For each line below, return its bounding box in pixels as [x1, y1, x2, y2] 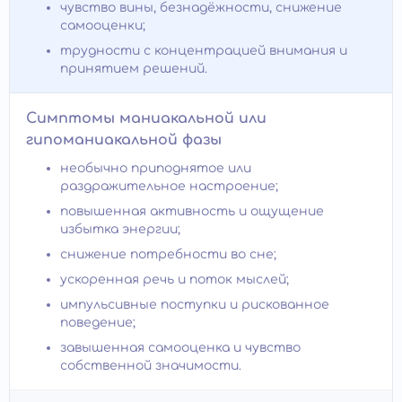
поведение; [60, 316, 135, 330]
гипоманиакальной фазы [26, 132, 222, 149]
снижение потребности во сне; [60, 248, 276, 262]
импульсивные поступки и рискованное [60, 298, 329, 312]
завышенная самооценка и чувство [60, 341, 301, 355]
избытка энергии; [60, 223, 180, 237]
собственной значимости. [60, 359, 241, 373]
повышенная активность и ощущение [60, 205, 324, 219]
